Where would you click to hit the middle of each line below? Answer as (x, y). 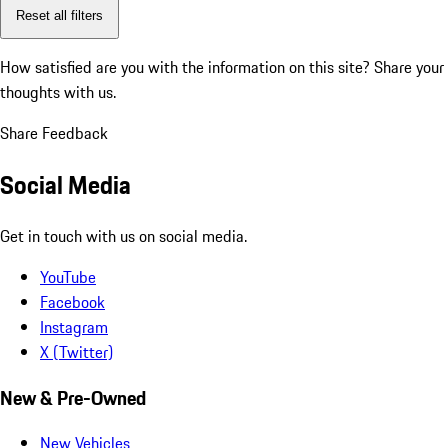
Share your (409, 67)
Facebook (72, 301)
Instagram (74, 326)
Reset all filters (59, 15)
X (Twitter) (76, 351)
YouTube (68, 276)
